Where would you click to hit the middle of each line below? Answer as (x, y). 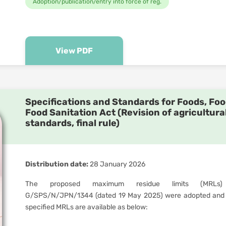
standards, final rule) (72, 123)
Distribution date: (57, 164)
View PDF (74, 51)
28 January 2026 (117, 164)
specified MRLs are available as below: (87, 207)
